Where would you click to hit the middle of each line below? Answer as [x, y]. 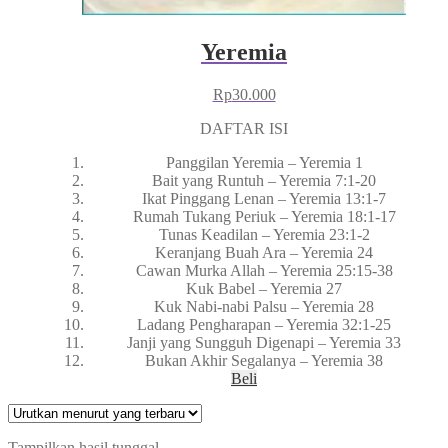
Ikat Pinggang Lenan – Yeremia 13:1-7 [264, 198]
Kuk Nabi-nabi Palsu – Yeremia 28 [264, 306]
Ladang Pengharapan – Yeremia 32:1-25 [264, 324]
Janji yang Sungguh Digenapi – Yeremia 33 [264, 342]
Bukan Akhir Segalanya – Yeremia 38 [264, 360]
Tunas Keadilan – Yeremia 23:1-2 [264, 234]
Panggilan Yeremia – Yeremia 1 [264, 162]
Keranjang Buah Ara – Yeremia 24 [264, 252]
